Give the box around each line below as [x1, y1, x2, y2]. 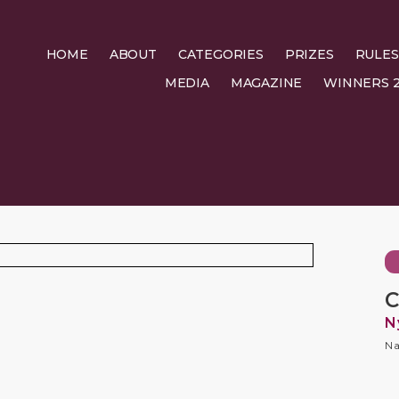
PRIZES [284, 46, 334, 62]
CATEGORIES [177, 46, 264, 62]
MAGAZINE [230, 75, 303, 91]
